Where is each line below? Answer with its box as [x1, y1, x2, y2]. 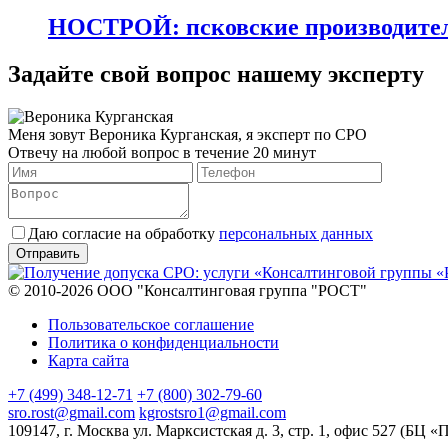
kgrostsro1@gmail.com [139, 403, 286, 421]
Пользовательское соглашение [48, 315, 254, 333]
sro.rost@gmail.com [8, 403, 135, 421]
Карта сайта [48, 351, 129, 369]
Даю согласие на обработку [28, 224, 219, 242]
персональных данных [219, 224, 373, 242]
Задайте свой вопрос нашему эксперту [8, 60, 424, 87]
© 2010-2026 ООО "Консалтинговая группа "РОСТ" [8, 281, 367, 299]
